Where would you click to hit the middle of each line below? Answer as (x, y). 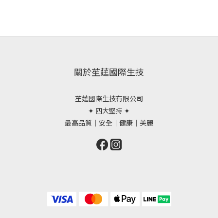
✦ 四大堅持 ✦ (109, 111)
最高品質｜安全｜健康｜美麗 (109, 123)
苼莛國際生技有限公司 (109, 99)
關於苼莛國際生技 (109, 72)
